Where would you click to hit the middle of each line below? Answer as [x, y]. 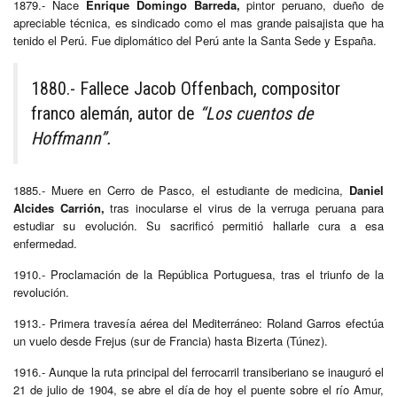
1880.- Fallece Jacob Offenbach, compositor [186, 88]
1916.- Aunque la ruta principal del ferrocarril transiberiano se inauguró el [198, 371]
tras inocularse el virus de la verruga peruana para [247, 207]
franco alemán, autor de [115, 113]
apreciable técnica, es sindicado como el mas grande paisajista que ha [198, 22]
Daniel [364, 190]
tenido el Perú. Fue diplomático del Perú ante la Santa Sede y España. [195, 40]
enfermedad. [45, 243]
